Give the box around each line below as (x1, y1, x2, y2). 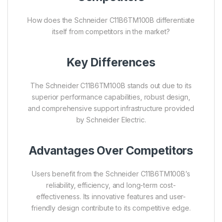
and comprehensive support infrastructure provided (27, 104, 195, 112)
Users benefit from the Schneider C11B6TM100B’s (32, 169, 190, 178)
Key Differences (66, 55, 156, 69)
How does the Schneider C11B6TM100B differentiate (27, 15, 195, 24)
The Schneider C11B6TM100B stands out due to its (30, 81, 192, 90)
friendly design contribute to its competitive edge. (31, 203, 191, 212)
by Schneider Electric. (76, 115, 146, 124)
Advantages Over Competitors (28, 143, 194, 158)
